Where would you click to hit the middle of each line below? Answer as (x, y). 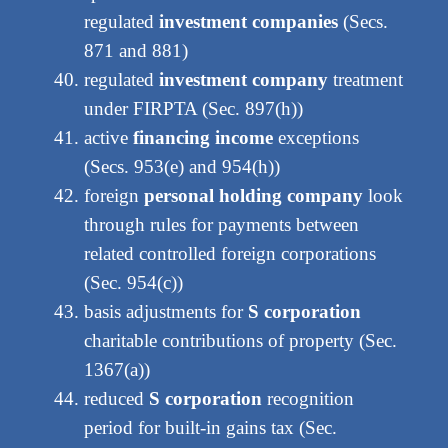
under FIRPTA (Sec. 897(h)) (193, 109)
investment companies (248, 22)
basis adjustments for (165, 312)
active (108, 138)
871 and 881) (135, 51)
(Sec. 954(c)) (133, 283)
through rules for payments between (221, 225)
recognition (307, 399)
